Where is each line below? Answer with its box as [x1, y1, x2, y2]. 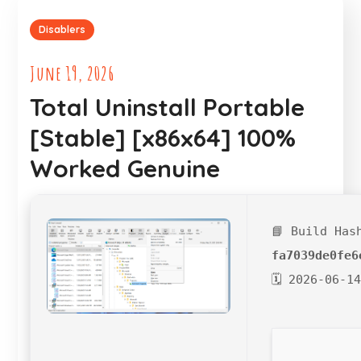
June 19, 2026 [30, 61, 115, 85]
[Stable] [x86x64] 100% [30, 122, 297, 153]
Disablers [39, 23, 86, 35]
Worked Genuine [30, 153, 221, 184]
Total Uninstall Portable [30, 92, 305, 122]
